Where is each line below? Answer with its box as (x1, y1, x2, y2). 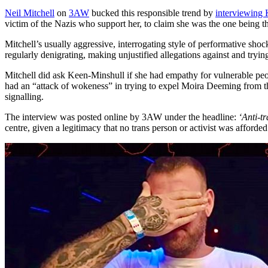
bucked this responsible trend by (89, 8, 215, 19)
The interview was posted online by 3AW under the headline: (5, 112, 239, 123)
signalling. (5, 92, 44, 102)
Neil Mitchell (5, 8, 54, 19)
